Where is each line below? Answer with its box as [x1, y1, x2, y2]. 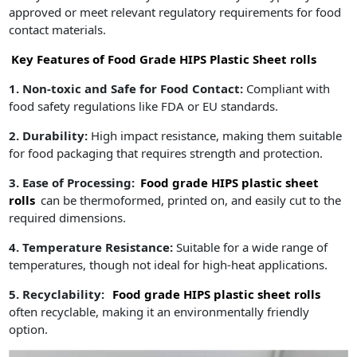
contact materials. [9, 21, 107, 37]
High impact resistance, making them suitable [91, 127, 343, 143]
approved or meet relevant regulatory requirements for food [9, 3, 342, 20]
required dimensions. [9, 209, 127, 226]
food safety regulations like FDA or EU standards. [9, 97, 279, 114]
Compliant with [243, 80, 331, 96]
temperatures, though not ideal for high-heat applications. [9, 256, 328, 273]
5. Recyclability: [9, 285, 108, 302]
